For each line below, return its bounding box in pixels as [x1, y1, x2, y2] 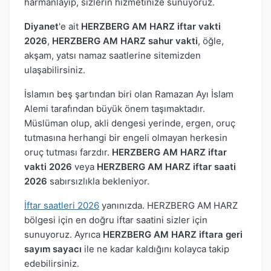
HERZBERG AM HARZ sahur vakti [52, 34, 198, 47]
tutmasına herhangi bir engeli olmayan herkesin [24, 131, 227, 143]
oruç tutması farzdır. [24, 146, 112, 158]
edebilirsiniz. [24, 257, 79, 269]
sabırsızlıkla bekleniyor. [47, 175, 149, 187]
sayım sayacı [24, 243, 82, 255]
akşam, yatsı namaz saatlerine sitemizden [24, 49, 201, 61]
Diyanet [24, 20, 59, 32]
